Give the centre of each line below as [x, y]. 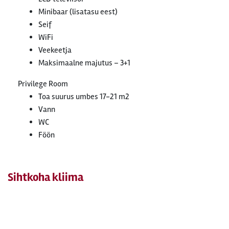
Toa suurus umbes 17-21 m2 [84, 97]
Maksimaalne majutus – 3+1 [84, 63]
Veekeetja [55, 50]
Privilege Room [43, 84]
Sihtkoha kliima [45, 177]
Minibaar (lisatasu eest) [78, 12]
